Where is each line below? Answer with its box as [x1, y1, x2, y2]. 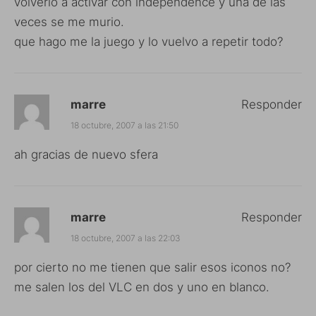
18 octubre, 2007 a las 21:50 [71, 119, 178, 130]
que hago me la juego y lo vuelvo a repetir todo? [14, 34, 283, 49]
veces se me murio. [14, 14, 124, 29]
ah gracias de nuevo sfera [14, 147, 158, 162]
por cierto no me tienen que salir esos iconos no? [14, 260, 291, 274]
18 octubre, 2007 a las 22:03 [71, 232, 181, 243]
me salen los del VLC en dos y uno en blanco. [14, 279, 269, 294]
